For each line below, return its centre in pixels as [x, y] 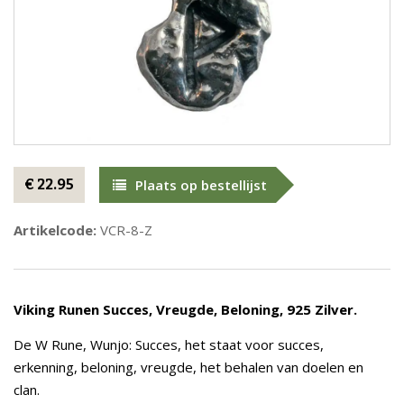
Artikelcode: [55, 230]
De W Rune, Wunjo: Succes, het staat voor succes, [169, 344]
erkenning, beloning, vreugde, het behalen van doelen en [188, 367]
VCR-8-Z [124, 230]
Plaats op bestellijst [201, 185]
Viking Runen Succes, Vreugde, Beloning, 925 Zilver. [185, 309]
